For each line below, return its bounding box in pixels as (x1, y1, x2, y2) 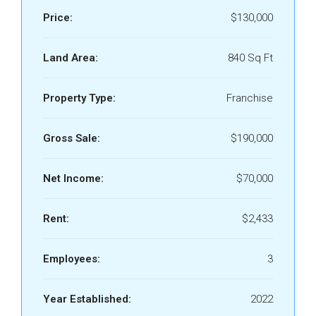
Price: (43, 11, 73, 24)
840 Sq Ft (228, 51, 273, 64)
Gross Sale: (43, 132, 100, 145)
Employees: (43, 253, 100, 265)
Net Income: (43, 172, 104, 185)
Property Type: (43, 92, 116, 104)
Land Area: (43, 51, 98, 64)
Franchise (226, 92, 273, 104)
